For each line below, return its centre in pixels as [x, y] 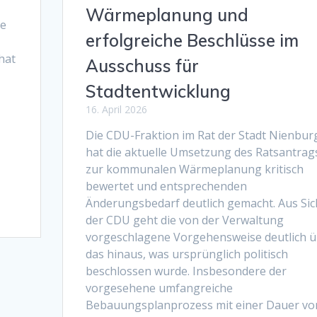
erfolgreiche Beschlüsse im [192, 40]
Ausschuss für [142, 65]
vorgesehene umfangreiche [159, 288]
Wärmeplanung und [167, 15]
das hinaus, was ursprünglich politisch [186, 254]
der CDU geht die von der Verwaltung [184, 220]
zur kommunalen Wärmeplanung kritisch [194, 169]
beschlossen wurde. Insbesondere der [186, 271]
